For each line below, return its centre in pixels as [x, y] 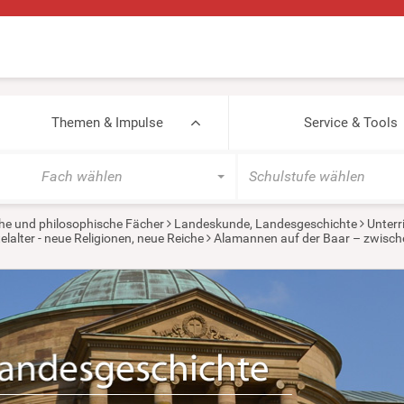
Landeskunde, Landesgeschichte [265, 224]
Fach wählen [82, 176]
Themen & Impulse [107, 123]
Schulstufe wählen [307, 176]
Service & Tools [350, 123]
